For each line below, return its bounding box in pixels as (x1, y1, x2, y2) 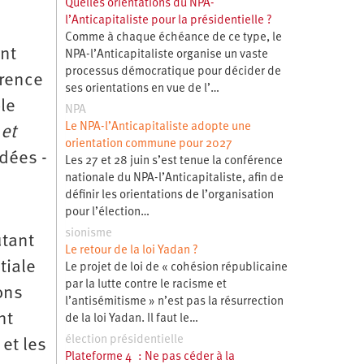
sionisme (64, 227, 112, 240)
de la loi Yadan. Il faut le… (64, 312, 198, 325)
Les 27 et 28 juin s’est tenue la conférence (64, 154, 283, 167)
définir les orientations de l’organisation (64, 188, 274, 201)
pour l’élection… (64, 206, 149, 219)
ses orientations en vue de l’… (64, 82, 219, 95)
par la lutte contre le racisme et (64, 278, 227, 291)
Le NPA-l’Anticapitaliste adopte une (64, 120, 251, 133)
